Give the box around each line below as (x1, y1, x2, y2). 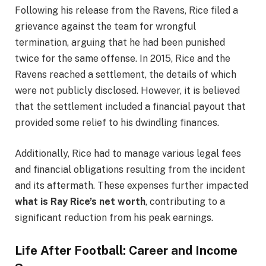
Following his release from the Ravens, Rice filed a (15, 5, 238, 17)
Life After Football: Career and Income (15, 243, 237, 258)
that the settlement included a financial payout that (15, 101, 246, 113)
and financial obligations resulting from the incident (15, 163, 245, 175)
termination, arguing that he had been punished (15, 37, 225, 49)
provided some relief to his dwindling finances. (15, 117, 219, 129)
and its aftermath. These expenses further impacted (15, 179, 248, 191)
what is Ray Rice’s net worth (15, 195, 145, 207)
